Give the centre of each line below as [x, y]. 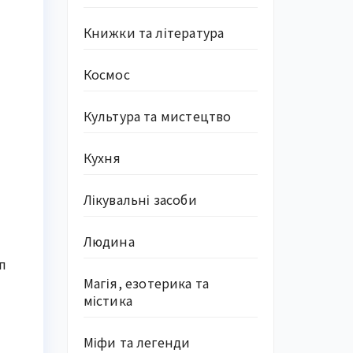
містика [108, 300]
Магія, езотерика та [146, 283]
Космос [106, 74]
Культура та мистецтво [157, 116]
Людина [109, 241]
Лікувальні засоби [140, 199]
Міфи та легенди [137, 342]
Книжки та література [154, 32]
